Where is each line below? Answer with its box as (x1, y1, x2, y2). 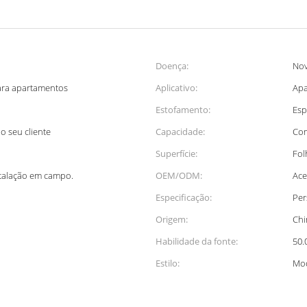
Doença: (156, 60, 188, 72)
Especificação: (156, 191, 212, 204)
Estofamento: (156, 103, 210, 116)
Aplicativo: (156, 82, 197, 94)
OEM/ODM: (156, 169, 202, 182)
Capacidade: (156, 125, 205, 138)
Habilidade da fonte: (156, 235, 238, 247)
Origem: (156, 213, 188, 225)
